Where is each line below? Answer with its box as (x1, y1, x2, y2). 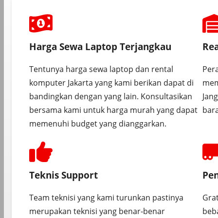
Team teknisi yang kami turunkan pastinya (29, 192, 183, 203)
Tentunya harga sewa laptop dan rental (29, 63, 173, 74)
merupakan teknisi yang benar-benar (29, 205, 165, 217)
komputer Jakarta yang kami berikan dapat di (29, 77, 194, 88)
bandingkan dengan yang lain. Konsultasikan (29, 91, 192, 102)
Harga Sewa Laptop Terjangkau (29, 40, 171, 53)
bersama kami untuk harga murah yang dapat (29, 104, 198, 115)
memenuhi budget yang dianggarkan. (29, 118, 166, 129)
